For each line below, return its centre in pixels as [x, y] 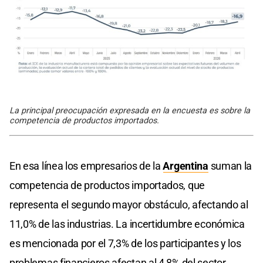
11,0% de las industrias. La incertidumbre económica [127, 224]
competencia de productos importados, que [107, 186]
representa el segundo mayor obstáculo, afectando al [129, 205]
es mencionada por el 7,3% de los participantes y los [125, 244]
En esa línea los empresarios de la [86, 166]
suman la [230, 166]
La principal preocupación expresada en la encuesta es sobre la [130, 111]
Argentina [186, 166]
